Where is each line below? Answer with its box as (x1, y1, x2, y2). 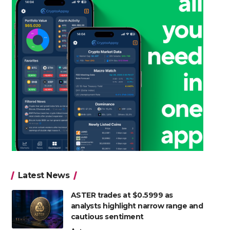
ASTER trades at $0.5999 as (70, 190, 173, 200)
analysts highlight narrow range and (70, 201, 203, 211)
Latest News (17, 170, 70, 181)
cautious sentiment (70, 212, 144, 222)
